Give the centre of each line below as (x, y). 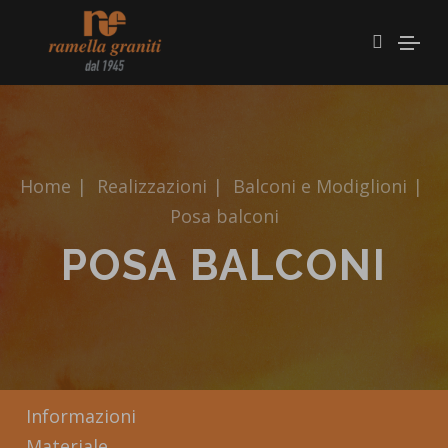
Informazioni (81, 416)
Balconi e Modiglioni (320, 185)
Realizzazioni (152, 185)
